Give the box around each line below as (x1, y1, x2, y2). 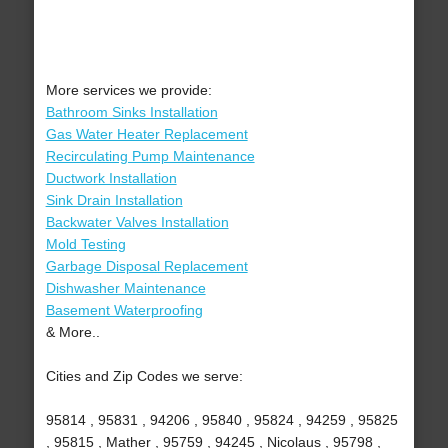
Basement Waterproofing (45, 302, 203, 319)
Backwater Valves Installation (45, 214, 229, 231)
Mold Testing (45, 236, 126, 253)
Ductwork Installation (45, 170, 177, 187)
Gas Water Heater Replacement (45, 126, 248, 143)
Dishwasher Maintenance (45, 280, 206, 297)
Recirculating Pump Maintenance (45, 148, 255, 165)
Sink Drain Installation (45, 192, 183, 209)
